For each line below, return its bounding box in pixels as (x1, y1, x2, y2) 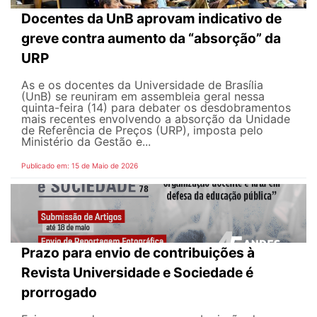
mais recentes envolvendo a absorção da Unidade (21, 111, 290, 126)
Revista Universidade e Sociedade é (21, 264, 253, 282)
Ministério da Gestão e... (21, 134, 151, 149)
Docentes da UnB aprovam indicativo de (21, 9, 282, 27)
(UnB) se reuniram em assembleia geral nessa (21, 88, 265, 103)
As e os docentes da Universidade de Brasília (21, 77, 263, 92)
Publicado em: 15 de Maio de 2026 (21, 161, 138, 170)
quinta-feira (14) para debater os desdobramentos (21, 100, 291, 115)
